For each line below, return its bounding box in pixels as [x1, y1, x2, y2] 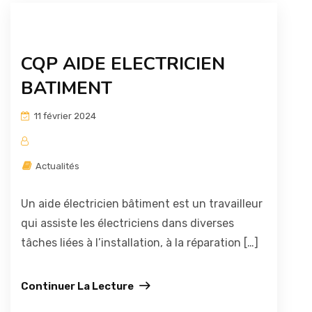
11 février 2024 [32, 111, 96, 121]
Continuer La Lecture [21, 280, 134, 292]
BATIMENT [21, 76, 112, 100]
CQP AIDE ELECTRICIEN [21, 52, 225, 76]
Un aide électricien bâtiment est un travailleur [21, 197, 263, 210]
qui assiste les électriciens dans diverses [21, 217, 234, 230]
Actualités [33, 161, 79, 171]
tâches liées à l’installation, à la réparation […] [21, 236, 258, 249]
